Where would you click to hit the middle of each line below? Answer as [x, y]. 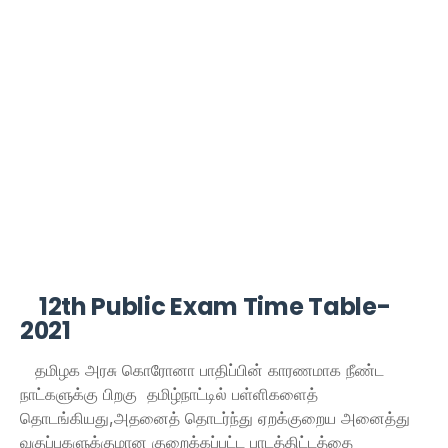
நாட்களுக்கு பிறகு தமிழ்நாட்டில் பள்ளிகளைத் [169, 394]
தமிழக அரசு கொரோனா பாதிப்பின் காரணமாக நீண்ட [202, 370]
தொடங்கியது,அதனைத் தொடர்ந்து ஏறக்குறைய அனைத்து [215, 418]
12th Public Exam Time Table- [205, 306]
